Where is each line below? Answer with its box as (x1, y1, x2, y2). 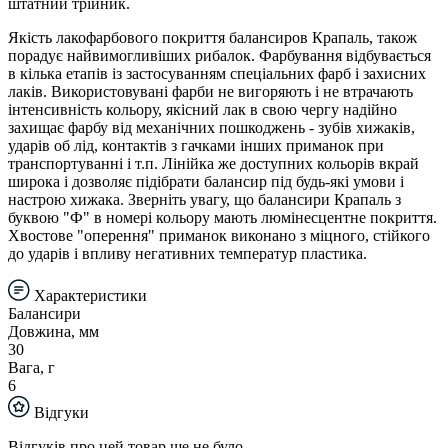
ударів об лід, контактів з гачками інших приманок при (8, 136, 384, 154)
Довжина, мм (8, 322, 99, 340)
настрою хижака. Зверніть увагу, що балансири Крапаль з (8, 190, 401, 208)
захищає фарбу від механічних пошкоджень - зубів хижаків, (8, 118, 415, 136)
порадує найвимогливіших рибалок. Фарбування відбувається (8, 46, 431, 64)
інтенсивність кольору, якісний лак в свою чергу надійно (8, 100, 397, 118)
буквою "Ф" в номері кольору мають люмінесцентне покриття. (8, 208, 437, 226)
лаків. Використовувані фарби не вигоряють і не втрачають (8, 82, 413, 100)
